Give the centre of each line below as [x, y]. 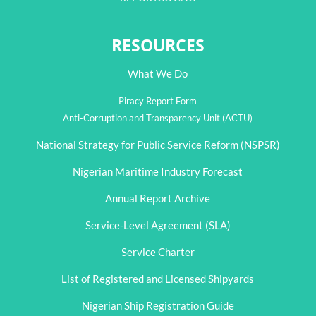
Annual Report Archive [158, 198]
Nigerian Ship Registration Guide [158, 305]
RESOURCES [158, 45]
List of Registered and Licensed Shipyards [158, 279]
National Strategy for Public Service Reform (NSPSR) [158, 145]
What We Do [158, 73]
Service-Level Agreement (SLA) [158, 225]
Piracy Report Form [158, 101]
